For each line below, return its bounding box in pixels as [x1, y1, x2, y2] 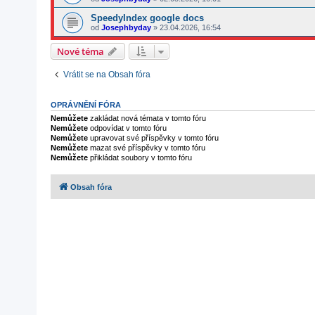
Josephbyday [101, 23, 151, 32]
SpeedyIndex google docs [91, 13, 204, 23]
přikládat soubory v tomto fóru [88, 153, 192, 162]
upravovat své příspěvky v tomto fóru [88, 134, 219, 142]
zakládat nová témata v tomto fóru [88, 114, 206, 122]
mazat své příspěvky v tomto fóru [88, 143, 205, 152]
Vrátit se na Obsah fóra [63, 70, 150, 79]
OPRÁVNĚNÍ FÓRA [51, 101, 121, 109]
